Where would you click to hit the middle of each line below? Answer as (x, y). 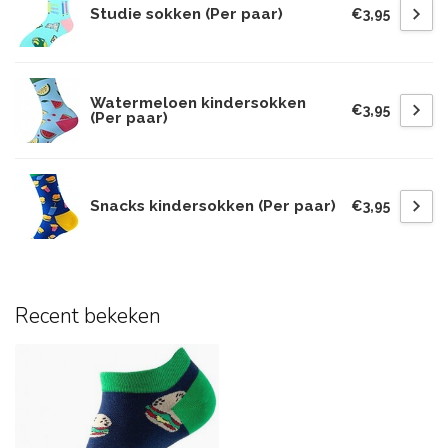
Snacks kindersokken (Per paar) (213, 206)
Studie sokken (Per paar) (186, 14)
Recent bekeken (88, 316)
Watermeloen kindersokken (198, 102)
